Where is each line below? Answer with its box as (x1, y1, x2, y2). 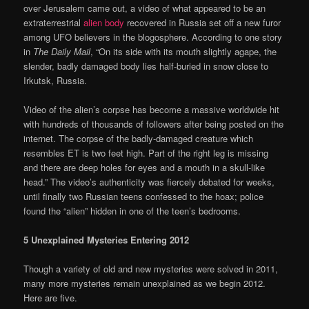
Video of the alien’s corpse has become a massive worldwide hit (23, 102, 280, 116)
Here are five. (23, 291, 78, 305)
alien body (83, 15, 125, 29)
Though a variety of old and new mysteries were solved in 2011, (23, 262, 279, 276)
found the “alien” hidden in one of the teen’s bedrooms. (23, 203, 241, 217)
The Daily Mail (33, 44, 91, 58)
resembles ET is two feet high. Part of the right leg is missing (23, 146, 269, 159)
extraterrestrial (23, 15, 84, 29)
